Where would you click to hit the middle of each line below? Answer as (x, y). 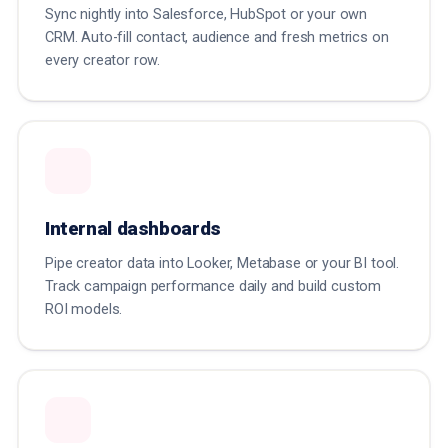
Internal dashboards (133, 229)
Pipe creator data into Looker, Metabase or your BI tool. (222, 264)
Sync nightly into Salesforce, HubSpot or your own (206, 15)
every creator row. (103, 61)
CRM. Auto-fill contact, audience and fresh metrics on (217, 38)
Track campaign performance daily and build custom (213, 287)
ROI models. (84, 310)
